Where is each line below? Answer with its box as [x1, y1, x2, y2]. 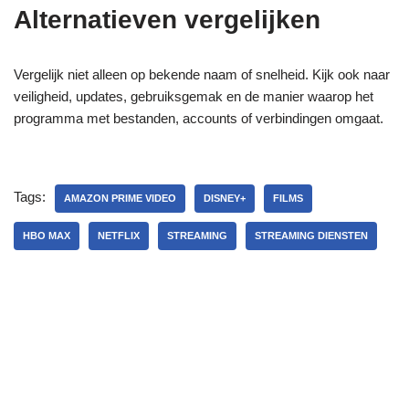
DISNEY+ [204, 192, 246, 204]
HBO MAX [23, 229, 70, 241]
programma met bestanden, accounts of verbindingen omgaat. [14, 110, 383, 126]
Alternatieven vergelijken [14, 5, 320, 34]
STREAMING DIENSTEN [255, 229, 368, 241]
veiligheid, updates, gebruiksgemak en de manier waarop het [14, 88, 373, 104]
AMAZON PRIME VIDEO [64, 192, 176, 204]
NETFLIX [98, 229, 140, 241]
